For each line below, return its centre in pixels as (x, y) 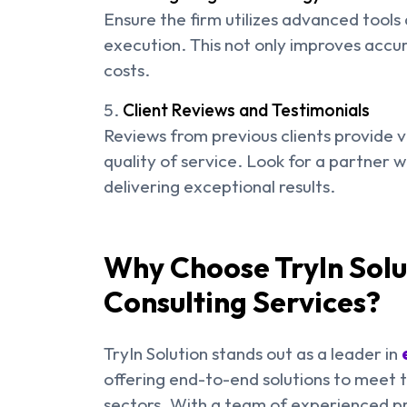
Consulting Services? (242, 302)
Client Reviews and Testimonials (246, 110)
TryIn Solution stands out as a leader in (253, 354)
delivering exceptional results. (219, 187)
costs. (127, 70)
